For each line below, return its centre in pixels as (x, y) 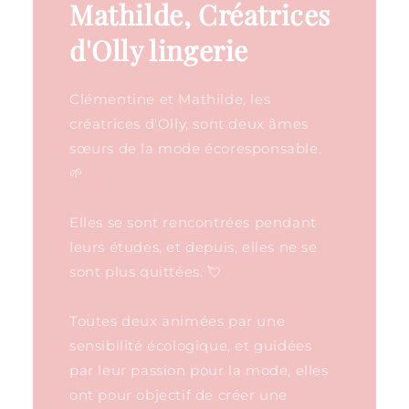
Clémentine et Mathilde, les (170, 99)
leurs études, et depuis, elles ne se (193, 246)
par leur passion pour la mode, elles (199, 370)
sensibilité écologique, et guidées (190, 345)
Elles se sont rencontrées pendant (193, 222)
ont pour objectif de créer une (178, 394)
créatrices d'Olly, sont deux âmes (189, 123)
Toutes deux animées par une (177, 320)
